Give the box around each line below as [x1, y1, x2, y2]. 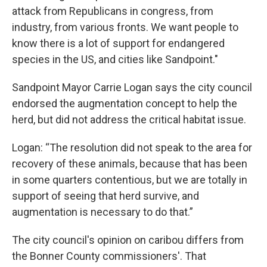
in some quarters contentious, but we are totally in [12, 173, 247, 186]
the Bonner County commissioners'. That [12, 250, 206, 262]
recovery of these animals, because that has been [12, 157, 247, 170]
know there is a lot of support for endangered [12, 37, 225, 49]
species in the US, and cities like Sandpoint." [12, 53, 218, 66]
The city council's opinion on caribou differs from [12, 234, 244, 246]
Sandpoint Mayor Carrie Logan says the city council [12, 81, 252, 94]
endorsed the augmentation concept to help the [12, 97, 237, 110]
